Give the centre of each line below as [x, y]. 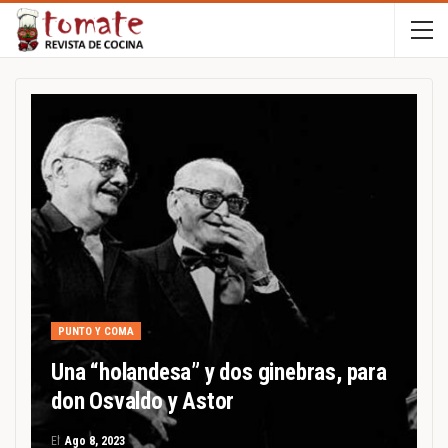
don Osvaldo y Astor [143, 401]
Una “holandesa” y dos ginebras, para [219, 372]
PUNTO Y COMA [96, 331]
